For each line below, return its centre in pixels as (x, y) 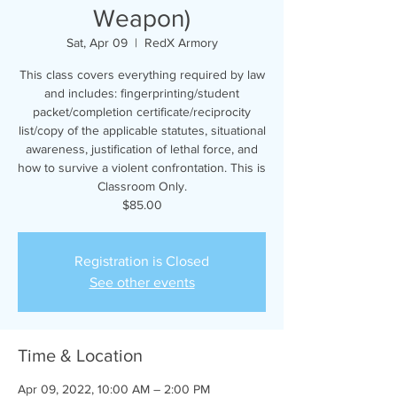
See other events (142, 283)
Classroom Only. (142, 187)
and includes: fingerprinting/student (142, 93)
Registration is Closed (142, 261)
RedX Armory (181, 43)
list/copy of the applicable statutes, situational (142, 131)
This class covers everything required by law (142, 75)
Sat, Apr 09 (97, 43)
